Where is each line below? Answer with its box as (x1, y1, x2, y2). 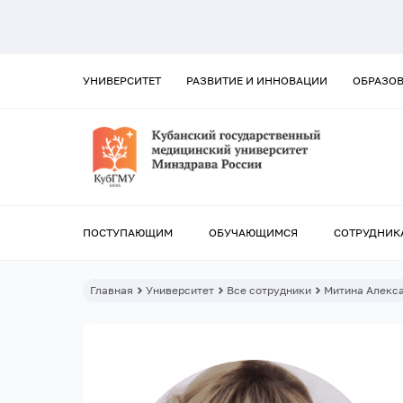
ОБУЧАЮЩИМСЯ (209, 226, 298, 240)
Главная (90, 283, 133, 298)
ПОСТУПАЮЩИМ (83, 226, 173, 240)
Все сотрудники (227, 283, 311, 298)
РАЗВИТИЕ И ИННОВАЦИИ (186, 74, 327, 87)
